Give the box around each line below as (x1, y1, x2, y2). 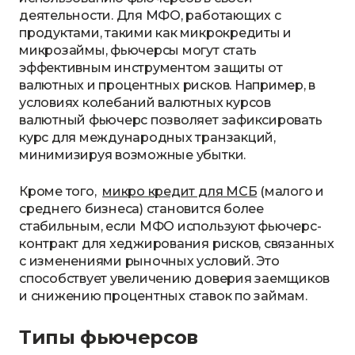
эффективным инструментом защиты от (19, 60, 283, 75)
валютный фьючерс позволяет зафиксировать (19, 113, 323, 128)
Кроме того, (19, 184, 100, 199)
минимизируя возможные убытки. (19, 147, 246, 162)
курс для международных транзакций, (19, 130, 276, 145)
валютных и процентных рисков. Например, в (19, 78, 316, 93)
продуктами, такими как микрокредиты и (19, 25, 292, 40)
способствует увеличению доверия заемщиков (19, 271, 330, 286)
